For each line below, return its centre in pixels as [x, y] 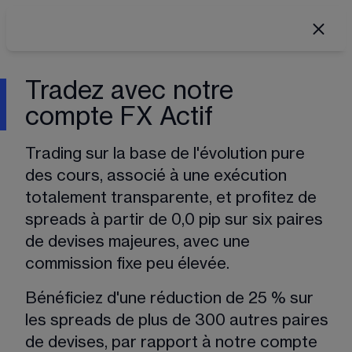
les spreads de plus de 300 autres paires [179, 321]
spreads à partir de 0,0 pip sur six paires [176, 220]
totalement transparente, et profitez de [173, 198]
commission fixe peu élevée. [129, 264]
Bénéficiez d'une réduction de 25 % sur [171, 299]
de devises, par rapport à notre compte [173, 343]
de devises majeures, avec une [139, 242]
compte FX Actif [119, 117]
